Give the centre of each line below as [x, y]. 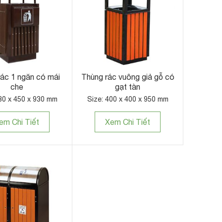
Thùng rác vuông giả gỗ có [128, 77]
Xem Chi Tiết [128, 122]
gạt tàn [128, 87]
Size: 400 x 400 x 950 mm [128, 99]
